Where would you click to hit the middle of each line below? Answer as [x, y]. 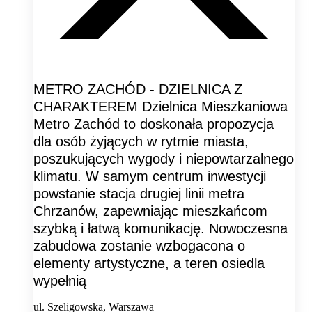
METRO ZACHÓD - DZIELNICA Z [138, 89]
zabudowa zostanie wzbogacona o [139, 245]
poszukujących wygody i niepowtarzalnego [164, 158]
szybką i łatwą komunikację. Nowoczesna [161, 228]
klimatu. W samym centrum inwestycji [150, 176]
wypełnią [60, 280]
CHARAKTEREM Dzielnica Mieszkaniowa [161, 106]
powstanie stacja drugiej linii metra [139, 193]
